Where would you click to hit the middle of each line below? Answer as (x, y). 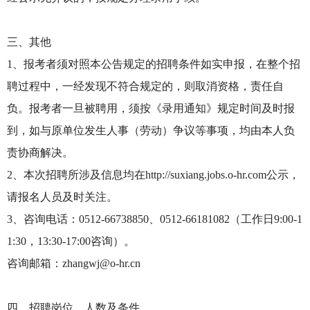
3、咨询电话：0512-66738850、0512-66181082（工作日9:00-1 (155, 219)
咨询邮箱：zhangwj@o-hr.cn (75, 263)
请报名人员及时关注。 (62, 197)
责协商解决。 (40, 153)
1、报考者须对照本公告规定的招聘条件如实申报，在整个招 (154, 64)
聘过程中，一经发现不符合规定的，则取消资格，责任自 (145, 86)
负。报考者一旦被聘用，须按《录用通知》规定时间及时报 (151, 108)
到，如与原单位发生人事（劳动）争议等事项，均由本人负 (151, 130)
